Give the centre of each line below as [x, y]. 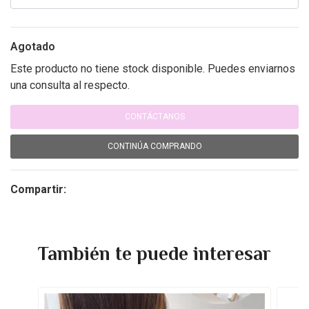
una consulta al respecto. [70, 85]
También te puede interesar [154, 253]
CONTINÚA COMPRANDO [154, 146]
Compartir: [38, 189]
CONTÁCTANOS [154, 117]
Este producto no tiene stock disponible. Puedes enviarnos [153, 69]
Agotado [33, 47]
